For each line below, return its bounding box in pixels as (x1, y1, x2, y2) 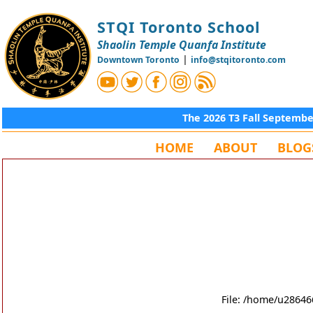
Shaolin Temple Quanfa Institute (97, 37, 266, 53)
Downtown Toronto (97, 54, 180, 66)
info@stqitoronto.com (191, 54, 286, 66)
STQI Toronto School (97, 17, 261, 38)
